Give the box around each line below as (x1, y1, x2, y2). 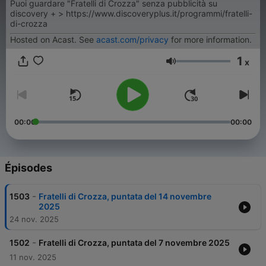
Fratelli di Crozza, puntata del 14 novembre (39, 191, 211, 202)
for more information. (169, 34, 252, 45)
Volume (175, 61, 209, 72)
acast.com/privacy (96, 34, 169, 45)
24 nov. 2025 (9, 214, 59, 224)
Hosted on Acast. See (10, 34, 96, 45)
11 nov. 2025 (9, 252, 56, 262)
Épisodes (5, 161, 52, 175)
